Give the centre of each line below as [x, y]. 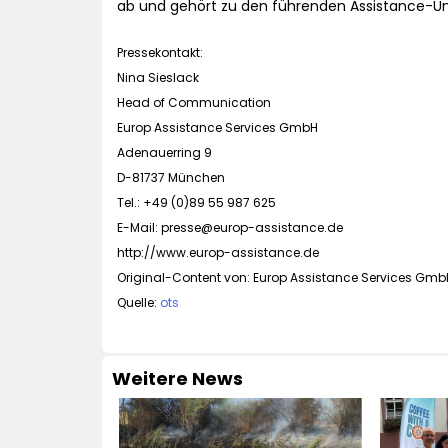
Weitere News [177, 379]
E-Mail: [139, 228]
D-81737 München [171, 178]
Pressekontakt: [160, 53]
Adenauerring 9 [164, 153]
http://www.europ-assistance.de [218, 253]
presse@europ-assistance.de [252, 228]
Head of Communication [194, 103]
